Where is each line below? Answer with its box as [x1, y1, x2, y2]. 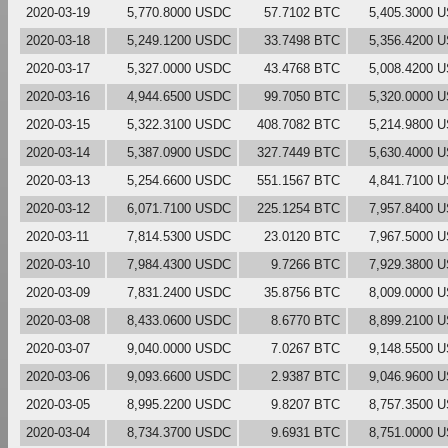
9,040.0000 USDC [127, 340, 231, 356]
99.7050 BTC [264, 88, 340, 104]
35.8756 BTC [264, 284, 340, 300]
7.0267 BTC [271, 340, 340, 356]
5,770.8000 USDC [127, 4, 231, 20]
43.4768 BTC [264, 60, 340, 76]
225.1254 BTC [257, 200, 340, 216]
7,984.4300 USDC [127, 256, 231, 272]
